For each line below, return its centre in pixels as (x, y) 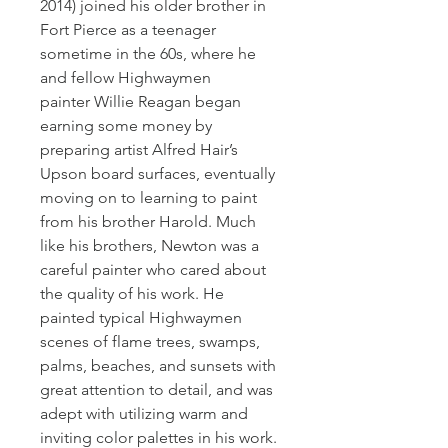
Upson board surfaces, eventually (159, 173)
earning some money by (128, 125)
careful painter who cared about (155, 269)
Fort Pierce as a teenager (130, 29)
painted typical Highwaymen (143, 317)
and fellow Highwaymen (127, 77)
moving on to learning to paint (150, 197)
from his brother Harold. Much (150, 221)
